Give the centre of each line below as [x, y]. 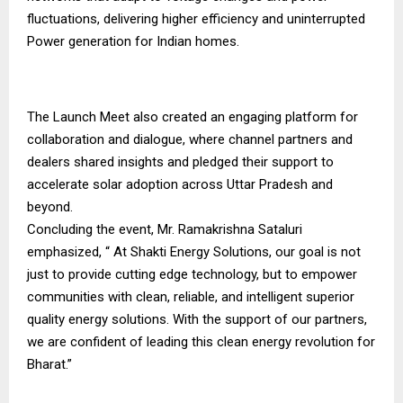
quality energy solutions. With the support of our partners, [197, 319]
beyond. [50, 207]
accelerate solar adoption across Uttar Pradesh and [180, 184]
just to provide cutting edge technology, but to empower [192, 274]
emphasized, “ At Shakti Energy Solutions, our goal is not [194, 252]
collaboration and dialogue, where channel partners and [190, 139]
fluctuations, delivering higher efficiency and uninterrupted [196, 19]
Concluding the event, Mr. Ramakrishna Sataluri [165, 229]
